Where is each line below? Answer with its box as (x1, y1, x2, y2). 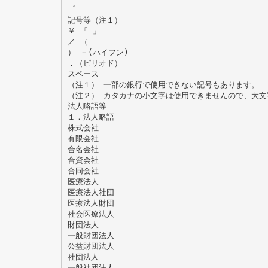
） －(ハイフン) (67, 47, 129, 57)
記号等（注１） (67, 15, 122, 25)
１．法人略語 (67, 112, 114, 121)
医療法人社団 (67, 187, 114, 197)
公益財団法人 (67, 241, 114, 251)
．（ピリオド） (67, 58, 122, 68)
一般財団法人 (67, 230, 114, 240)
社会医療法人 (67, 209, 114, 218)
